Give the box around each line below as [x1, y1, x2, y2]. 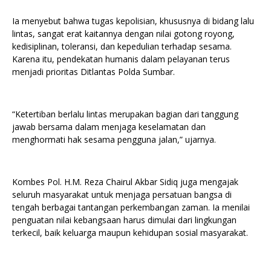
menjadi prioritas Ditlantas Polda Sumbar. [12, 65, 175, 77]
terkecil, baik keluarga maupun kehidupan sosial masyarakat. [12, 226, 248, 238]
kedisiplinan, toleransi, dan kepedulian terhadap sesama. [12, 40, 232, 52]
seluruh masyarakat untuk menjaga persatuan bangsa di [12, 188, 232, 200]
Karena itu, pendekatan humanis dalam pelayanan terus [12, 53, 230, 65]
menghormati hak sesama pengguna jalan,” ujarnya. [12, 133, 216, 145]
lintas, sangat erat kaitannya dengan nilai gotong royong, [12, 27, 235, 39]
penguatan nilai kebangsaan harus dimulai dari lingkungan [12, 214, 237, 226]
